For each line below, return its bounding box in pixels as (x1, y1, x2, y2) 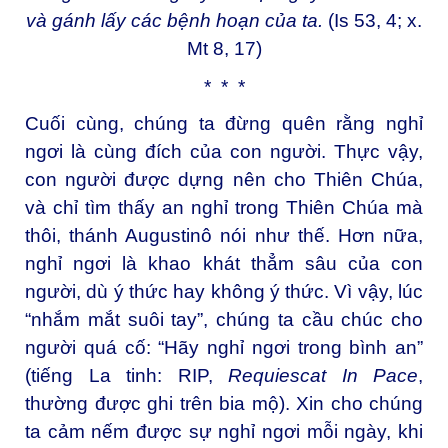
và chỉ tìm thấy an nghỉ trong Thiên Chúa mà (25, 197, 423, 219)
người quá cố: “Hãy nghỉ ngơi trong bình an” (25, 337, 423, 359)
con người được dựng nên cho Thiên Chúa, (25, 169, 423, 191)
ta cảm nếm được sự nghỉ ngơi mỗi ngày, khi (25, 421, 423, 443)
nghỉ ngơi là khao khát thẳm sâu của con (25, 253, 423, 275)
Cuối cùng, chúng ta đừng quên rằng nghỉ (25, 113, 423, 135)
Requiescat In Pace (228, 365, 418, 387)
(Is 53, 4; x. (328, 9, 422, 31)
